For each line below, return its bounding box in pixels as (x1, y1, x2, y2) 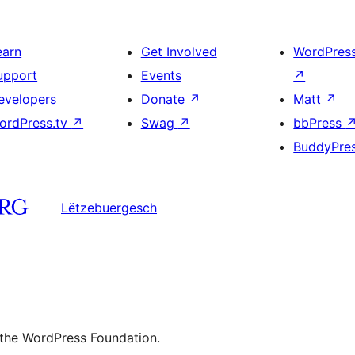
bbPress (293, 114, 346, 131)
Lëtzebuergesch (61, 200, 157, 216)
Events (140, 67, 181, 83)
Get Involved (140, 43, 217, 59)
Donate (140, 90, 189, 107)
